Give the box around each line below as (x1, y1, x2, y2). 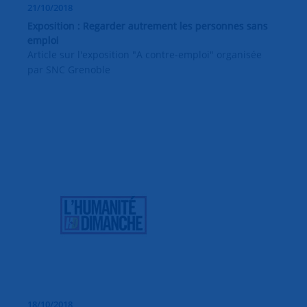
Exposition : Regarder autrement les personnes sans (27, 19, 268, 32)
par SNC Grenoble (27, 62, 110, 76)
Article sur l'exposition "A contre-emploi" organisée (27, 47, 262, 61)
